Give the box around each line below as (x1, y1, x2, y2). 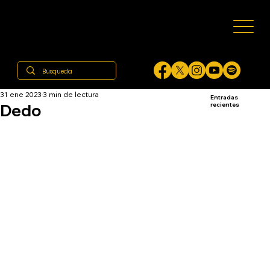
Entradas (210, 93, 238, 101)
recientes (210, 101, 239, 108)
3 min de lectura (43, 89, 99, 99)
